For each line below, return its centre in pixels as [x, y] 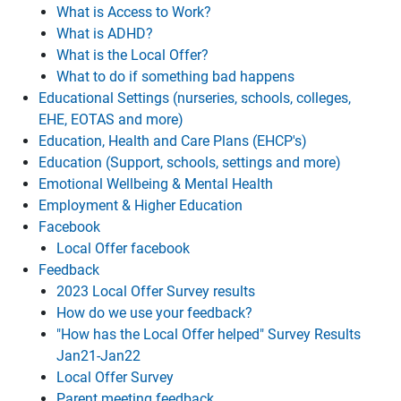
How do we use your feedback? [154, 313]
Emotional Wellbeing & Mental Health [156, 184]
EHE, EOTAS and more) [111, 119]
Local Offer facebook [123, 248]
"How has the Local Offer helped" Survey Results [209, 334]
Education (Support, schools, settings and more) [190, 162]
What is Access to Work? [134, 12]
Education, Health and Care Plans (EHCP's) [173, 141]
